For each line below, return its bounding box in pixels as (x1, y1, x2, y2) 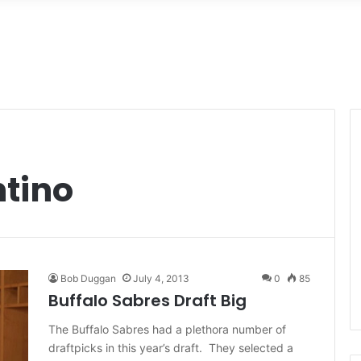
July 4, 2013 (133, 272, 189, 284)
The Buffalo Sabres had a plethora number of (48, 322, 286, 336)
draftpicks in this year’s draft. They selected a (48, 341, 293, 355)
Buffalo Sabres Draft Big (48, 289, 247, 312)
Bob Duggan (60, 272, 116, 284)
